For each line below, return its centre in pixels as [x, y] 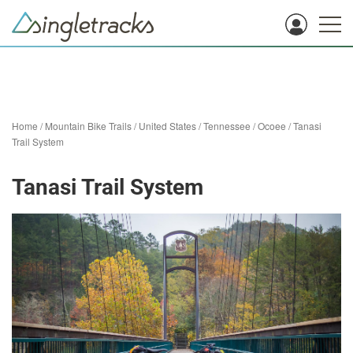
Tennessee [227, 126]
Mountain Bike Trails [88, 126]
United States [167, 126]
